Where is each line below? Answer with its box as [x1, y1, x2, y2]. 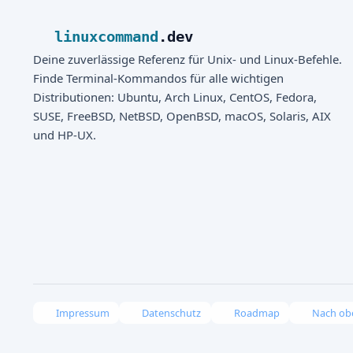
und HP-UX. [33, 126, 96, 143]
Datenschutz [142, 305, 202, 320]
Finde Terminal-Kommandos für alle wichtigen [33, 69, 284, 86]
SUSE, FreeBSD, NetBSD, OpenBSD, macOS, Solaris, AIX [33, 107, 331, 124]
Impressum [55, 305, 110, 320]
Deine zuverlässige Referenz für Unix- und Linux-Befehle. [33, 50, 342, 67]
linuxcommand [54, 27, 158, 46]
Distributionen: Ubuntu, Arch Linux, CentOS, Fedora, [33, 88, 317, 105]
